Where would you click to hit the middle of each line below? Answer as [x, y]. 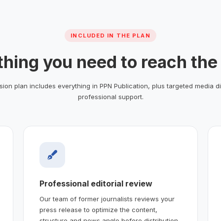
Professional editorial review [96, 183]
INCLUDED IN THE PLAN [110, 35]
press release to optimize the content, [98, 209]
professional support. [110, 96]
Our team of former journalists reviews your [107, 199]
